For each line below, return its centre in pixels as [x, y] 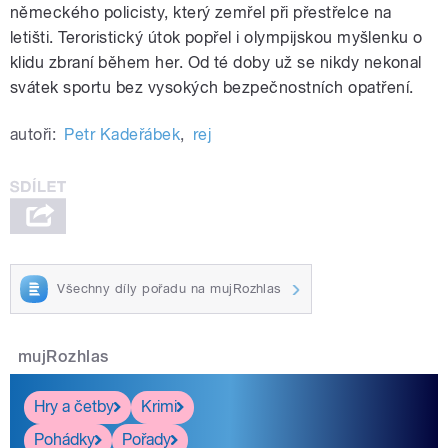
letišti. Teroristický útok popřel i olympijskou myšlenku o [216, 38]
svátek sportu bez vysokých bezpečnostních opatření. [214, 88]
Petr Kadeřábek [122, 135]
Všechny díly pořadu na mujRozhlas [169, 288]
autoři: [33, 135]
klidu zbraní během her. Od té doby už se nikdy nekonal [216, 63]
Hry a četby [74, 407]
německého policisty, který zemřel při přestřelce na [201, 13]
